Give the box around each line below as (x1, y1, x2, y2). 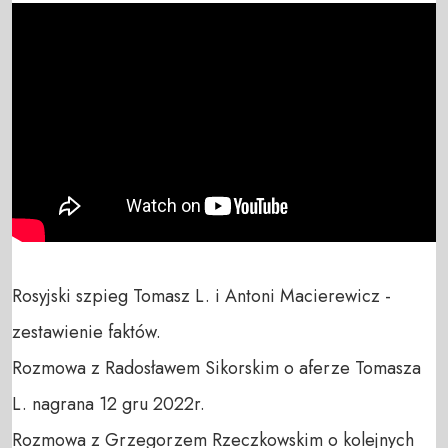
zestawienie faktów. (12, 318, 161, 345)
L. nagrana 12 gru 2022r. (12, 390, 205, 417)
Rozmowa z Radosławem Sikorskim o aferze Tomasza (12, 354, 421, 381)
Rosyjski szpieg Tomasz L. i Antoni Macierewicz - (12, 282, 391, 309)
